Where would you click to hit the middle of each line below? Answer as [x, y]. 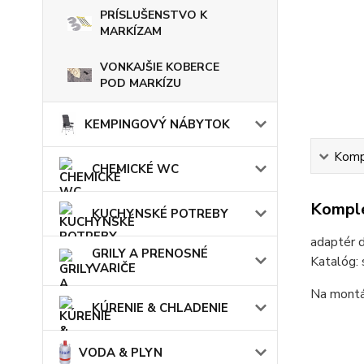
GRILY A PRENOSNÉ [150, 253]
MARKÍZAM [131, 31]
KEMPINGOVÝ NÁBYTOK [158, 124]
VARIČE [114, 268]
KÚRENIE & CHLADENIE [160, 308]
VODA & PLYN [121, 352]
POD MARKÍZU [141, 83]
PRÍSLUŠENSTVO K [154, 15]
